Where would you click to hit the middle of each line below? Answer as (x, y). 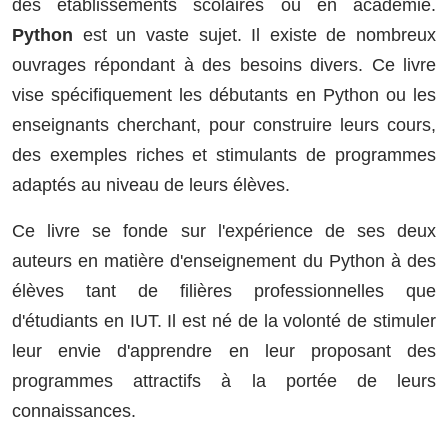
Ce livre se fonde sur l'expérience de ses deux (224, 230)
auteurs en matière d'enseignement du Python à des (224, 260)
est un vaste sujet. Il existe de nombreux (254, 34)
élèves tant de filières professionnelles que (224, 290)
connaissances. (74, 410)
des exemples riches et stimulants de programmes (224, 154)
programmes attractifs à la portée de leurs (224, 380)
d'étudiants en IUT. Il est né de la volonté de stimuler (224, 320)
